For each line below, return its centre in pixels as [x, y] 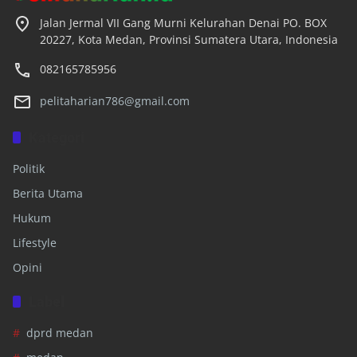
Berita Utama [48, 193]
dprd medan [60, 332]
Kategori [57, 137]
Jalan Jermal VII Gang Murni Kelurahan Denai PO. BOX [183, 22]
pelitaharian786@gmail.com [115, 100]
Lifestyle [35, 242]
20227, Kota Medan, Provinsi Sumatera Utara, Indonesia [189, 39]
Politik [29, 168]
